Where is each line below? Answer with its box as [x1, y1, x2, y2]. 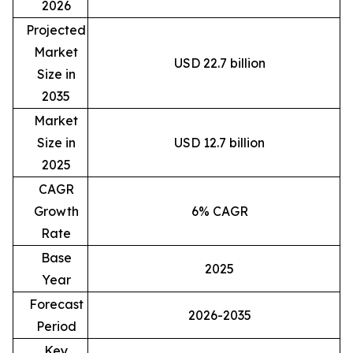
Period [35, 318, 76, 334]
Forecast [28, 295, 84, 312]
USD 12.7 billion [174, 134, 265, 150]
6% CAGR [191, 203, 248, 219]
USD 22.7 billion [173, 54, 266, 71]
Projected [26, 21, 86, 38]
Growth [33, 203, 79, 219]
